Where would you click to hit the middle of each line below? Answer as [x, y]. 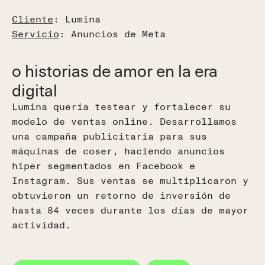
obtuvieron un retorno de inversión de [121, 195]
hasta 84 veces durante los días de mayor [130, 210]
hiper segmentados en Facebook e [104, 165]
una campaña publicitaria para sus [109, 136]
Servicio [35, 33]
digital [35, 89]
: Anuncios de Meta [112, 33]
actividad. [41, 224]
